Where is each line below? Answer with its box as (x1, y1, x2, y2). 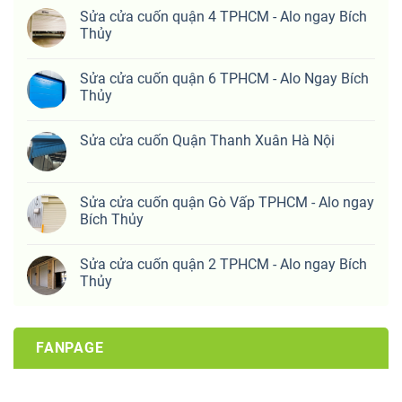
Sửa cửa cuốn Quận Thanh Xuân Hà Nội (80, 132, 335, 150)
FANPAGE (36, 339, 104, 357)
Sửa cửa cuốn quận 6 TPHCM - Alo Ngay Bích (80, 70, 369, 88)
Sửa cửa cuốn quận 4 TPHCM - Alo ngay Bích (80, 8, 367, 26)
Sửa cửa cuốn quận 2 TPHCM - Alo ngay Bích (80, 256, 367, 274)
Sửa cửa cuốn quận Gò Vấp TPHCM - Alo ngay (80, 194, 374, 212)
